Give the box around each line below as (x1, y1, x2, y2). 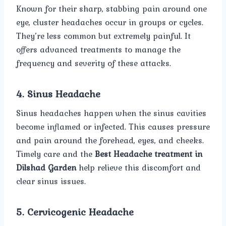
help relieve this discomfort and (76, 160, 201, 174)
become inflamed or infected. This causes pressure (16, 120, 210, 133)
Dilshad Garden (16, 160, 76, 174)
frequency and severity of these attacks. (16, 56, 171, 70)
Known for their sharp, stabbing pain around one (16, 2, 207, 15)
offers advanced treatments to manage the (16, 42, 181, 56)
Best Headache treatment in (95, 147, 202, 160)
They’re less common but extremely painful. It (16, 29, 191, 42)
